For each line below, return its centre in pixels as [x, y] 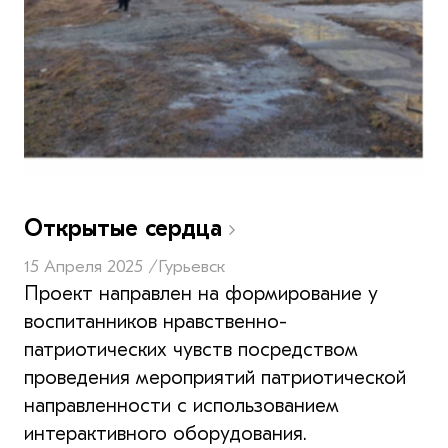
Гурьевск [191, 266]
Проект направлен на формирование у [201, 293]
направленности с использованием [181, 405]
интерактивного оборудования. [165, 433]
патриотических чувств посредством [191, 349]
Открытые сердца [126, 227]
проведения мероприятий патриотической [215, 377]
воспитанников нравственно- [155, 321]
